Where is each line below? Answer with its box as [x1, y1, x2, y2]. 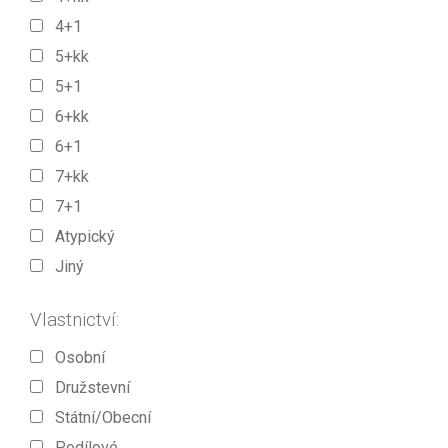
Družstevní [43, 377, 130, 397]
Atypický [43, 226, 115, 246]
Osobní [43, 347, 105, 367]
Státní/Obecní [43, 407, 151, 427]
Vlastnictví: [30, 309, 119, 332]
